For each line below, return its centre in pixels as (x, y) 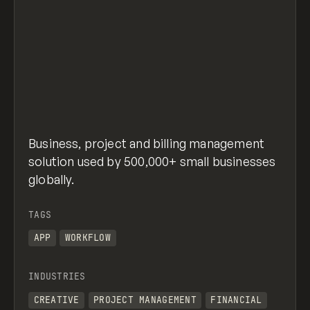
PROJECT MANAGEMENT (145, 300)
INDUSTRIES (57, 277)
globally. (52, 179)
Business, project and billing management (147, 143)
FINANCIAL (236, 300)
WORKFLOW (88, 238)
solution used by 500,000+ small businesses (152, 161)
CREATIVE (56, 300)
